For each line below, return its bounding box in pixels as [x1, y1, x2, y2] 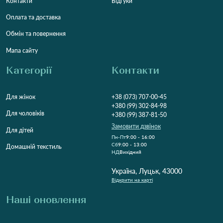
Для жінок [6, 93, 35, 101]
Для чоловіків [6, 110, 44, 117]
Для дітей [6, 126, 33, 134]
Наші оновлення [6, 195, 86, 205]
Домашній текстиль [6, 142, 62, 150]
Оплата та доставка [6, 13, 61, 21]
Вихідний [119, 149, 141, 155]
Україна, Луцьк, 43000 [111, 167, 182, 175]
